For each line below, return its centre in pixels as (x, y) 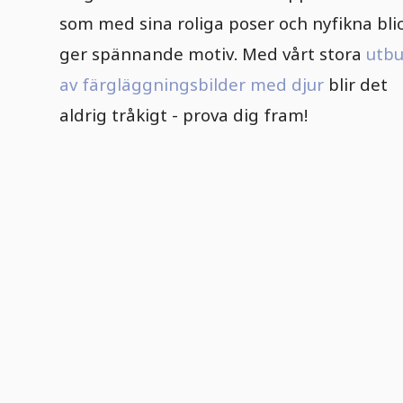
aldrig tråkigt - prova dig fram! (184, 115)
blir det (356, 85)
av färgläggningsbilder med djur (192, 85)
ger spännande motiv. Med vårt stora (213, 54)
